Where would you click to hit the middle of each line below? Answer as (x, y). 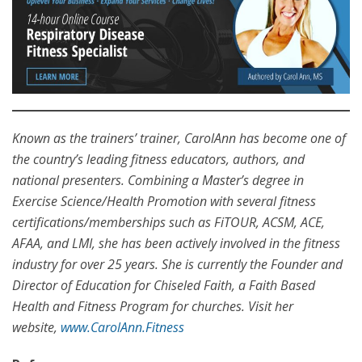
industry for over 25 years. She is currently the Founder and (177, 264)
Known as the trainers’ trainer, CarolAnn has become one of (179, 138)
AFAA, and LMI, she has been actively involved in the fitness (176, 243)
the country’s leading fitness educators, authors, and (158, 159)
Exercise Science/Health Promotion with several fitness (164, 201)
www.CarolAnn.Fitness (122, 327)
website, (36, 327)
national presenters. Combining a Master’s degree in (158, 180)
